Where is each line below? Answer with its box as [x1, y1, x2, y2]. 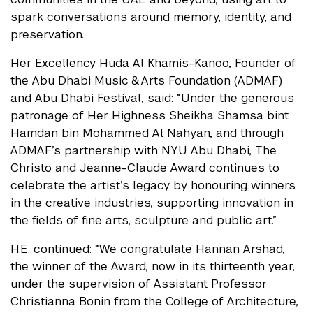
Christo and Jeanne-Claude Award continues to [10, 159, 279, 175]
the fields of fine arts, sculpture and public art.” [10, 212, 277, 228]
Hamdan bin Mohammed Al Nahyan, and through [10, 124, 284, 140]
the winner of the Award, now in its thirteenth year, [10, 258, 295, 274]
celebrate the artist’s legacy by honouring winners [10, 177, 296, 193]
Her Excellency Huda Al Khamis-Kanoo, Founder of [10, 54, 296, 71]
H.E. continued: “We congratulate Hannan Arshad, [10, 240, 285, 256]
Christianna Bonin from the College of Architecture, [10, 293, 298, 309]
